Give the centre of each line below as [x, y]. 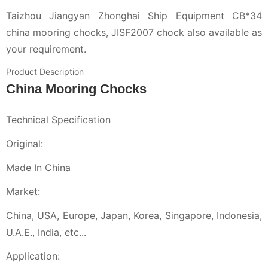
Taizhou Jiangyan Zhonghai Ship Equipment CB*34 [134, 16]
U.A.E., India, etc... [46, 232]
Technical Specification [58, 120]
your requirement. [46, 49]
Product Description [45, 71]
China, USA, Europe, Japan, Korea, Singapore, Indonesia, [134, 215]
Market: [23, 191]
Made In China [38, 167]
